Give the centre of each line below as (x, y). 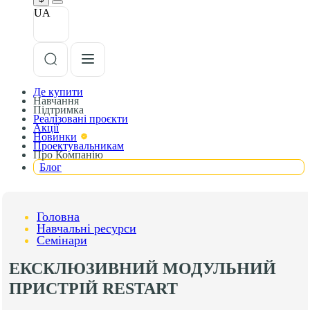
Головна (58, 216)
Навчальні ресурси (86, 228)
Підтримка (58, 110)
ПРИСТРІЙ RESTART (95, 288)
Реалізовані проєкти (81, 119)
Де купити (58, 92)
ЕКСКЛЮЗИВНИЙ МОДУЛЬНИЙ (143, 268)
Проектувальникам (79, 146)
